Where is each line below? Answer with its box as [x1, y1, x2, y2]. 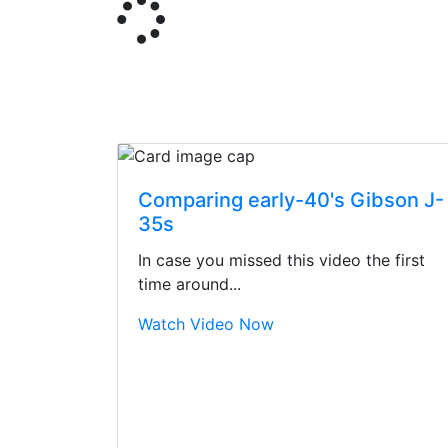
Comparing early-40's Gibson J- [138, 188, 444, 213]
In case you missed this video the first [138, 250, 425, 271]
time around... [138, 274, 241, 295]
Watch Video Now [138, 314, 274, 335]
